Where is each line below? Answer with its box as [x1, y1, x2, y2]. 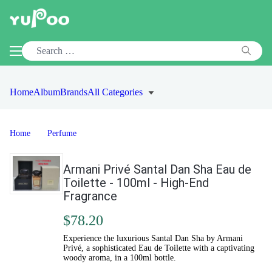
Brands [60, 87, 87, 97]
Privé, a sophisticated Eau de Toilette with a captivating [63, 243, 254, 253]
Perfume [47, 129, 76, 138]
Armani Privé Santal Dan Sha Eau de [63, 162, 251, 177]
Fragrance [63, 189, 117, 203]
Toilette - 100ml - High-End [63, 175, 209, 190]
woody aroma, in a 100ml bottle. [63, 253, 176, 262]
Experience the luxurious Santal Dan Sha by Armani [63, 234, 243, 243]
